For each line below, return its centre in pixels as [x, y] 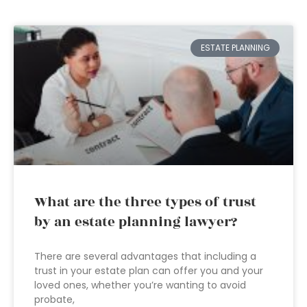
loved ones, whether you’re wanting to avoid [140, 285]
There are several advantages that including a [145, 256]
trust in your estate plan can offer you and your [149, 271]
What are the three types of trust [145, 202]
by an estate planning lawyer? [136, 222]
